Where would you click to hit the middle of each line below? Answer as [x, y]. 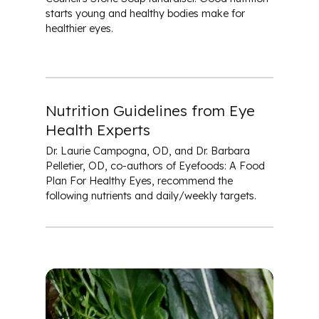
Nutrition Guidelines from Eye [150, 111]
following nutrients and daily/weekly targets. [152, 195]
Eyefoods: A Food [222, 166]
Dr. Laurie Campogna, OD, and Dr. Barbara [148, 151]
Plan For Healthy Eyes [99, 181]
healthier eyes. [79, 28]
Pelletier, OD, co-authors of [112, 166]
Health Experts [98, 130]
